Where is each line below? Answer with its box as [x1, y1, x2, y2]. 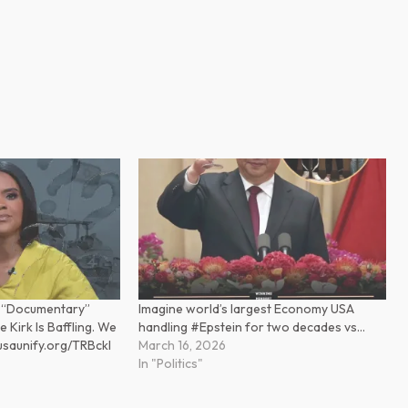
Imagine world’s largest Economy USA [138, 301, 354, 318]
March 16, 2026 [138, 337, 226, 354]
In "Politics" [138, 355, 203, 372]
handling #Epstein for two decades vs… [138, 319, 365, 336]
